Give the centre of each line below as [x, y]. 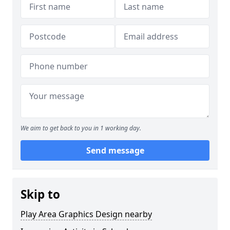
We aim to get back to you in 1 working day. [81, 128]
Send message [115, 150]
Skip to [40, 194]
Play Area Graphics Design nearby [86, 214]
